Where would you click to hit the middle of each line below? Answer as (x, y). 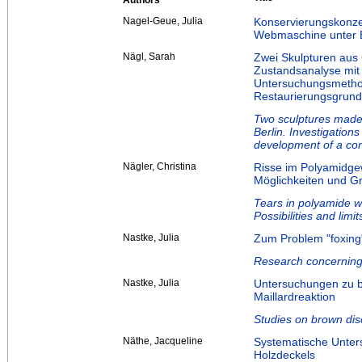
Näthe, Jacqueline (163, 341)
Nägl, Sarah (149, 57)
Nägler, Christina (160, 167)
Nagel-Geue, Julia (163, 21)
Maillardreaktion (295, 297)
